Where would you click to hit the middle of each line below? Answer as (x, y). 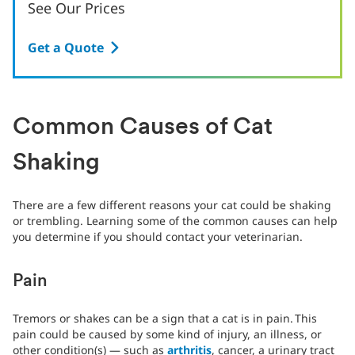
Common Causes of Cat (143, 128)
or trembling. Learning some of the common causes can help (175, 221)
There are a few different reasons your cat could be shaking (172, 205)
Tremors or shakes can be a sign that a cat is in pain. (153, 319)
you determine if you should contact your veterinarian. (158, 237)
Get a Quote (66, 48)
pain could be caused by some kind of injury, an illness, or (167, 334)
